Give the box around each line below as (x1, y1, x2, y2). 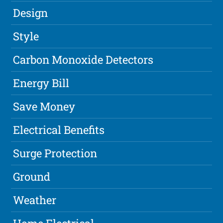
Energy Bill (13, 76, 70, 91)
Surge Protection (13, 146, 98, 161)
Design (13, 5, 48, 20)
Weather (13, 193, 57, 208)
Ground (13, 169, 51, 184)
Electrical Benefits (13, 122, 105, 137)
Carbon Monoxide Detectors (13, 52, 154, 67)
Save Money (13, 99, 76, 114)
